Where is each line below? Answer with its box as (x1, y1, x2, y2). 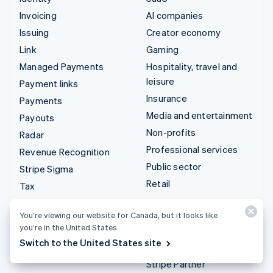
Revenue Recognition (19, 145, 110, 158)
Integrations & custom (146, 206, 249, 219)
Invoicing (19, 9, 57, 21)
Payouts (19, 111, 55, 124)
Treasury (19, 213, 58, 226)
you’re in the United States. (19, 222, 119, 232)
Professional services (146, 143, 238, 155)
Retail (146, 177, 171, 190)
